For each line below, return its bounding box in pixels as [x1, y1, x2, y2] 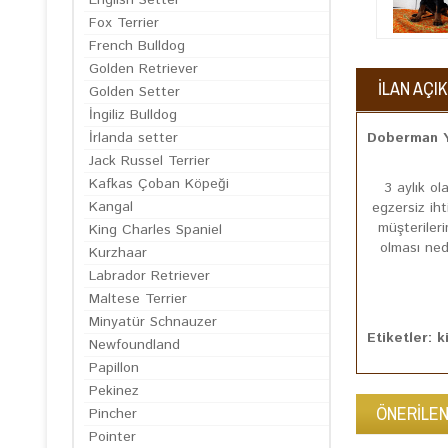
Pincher [89, 404, 137, 424]
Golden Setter [89, 82, 180, 102]
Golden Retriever [89, 59, 198, 79]
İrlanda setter [89, 128, 178, 148]
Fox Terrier [89, 13, 159, 33]
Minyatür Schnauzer [89, 312, 217, 332]
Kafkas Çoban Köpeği [89, 174, 229, 194]
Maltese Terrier [89, 289, 187, 309]
